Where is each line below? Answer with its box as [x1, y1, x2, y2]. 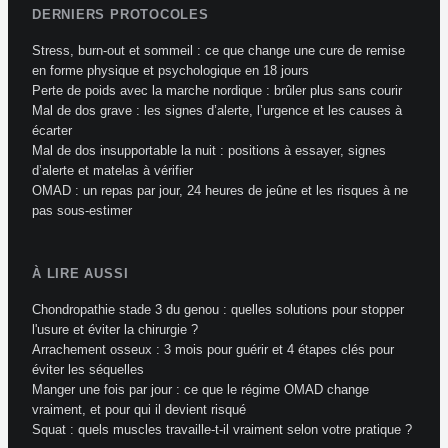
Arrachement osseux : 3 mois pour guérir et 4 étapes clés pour [32, 341, 394, 357]
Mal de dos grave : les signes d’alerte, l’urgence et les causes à [32, 102, 402, 118]
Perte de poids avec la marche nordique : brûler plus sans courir [32, 82, 402, 98]
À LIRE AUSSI [32, 265, 129, 281]
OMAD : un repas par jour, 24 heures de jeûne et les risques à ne [32, 182, 408, 198]
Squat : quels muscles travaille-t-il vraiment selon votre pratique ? [32, 421, 412, 437]
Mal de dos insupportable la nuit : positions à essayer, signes [32, 142, 386, 158]
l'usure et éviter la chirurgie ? [32, 321, 198, 337]
